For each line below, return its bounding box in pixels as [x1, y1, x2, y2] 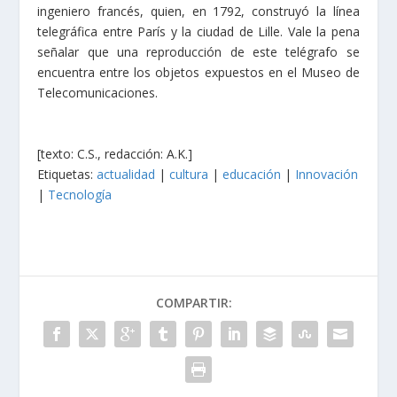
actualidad [97, 165, 156, 183]
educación [222, 165, 282, 183]
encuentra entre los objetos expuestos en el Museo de [37, 63, 360, 81]
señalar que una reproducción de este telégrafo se [37, 43, 360, 60]
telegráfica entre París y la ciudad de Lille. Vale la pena [37, 22, 360, 40]
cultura [169, 165, 209, 183]
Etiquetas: [37, 165, 97, 183]
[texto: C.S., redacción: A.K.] [37, 144, 193, 162]
